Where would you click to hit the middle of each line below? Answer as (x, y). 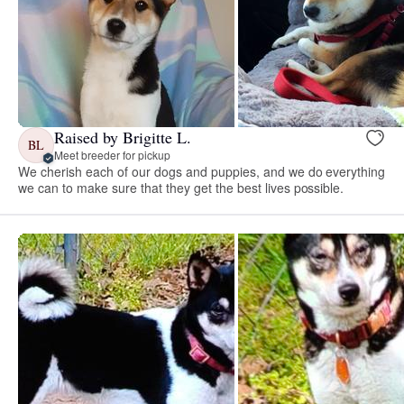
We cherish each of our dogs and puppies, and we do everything (202, 171)
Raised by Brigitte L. (123, 138)
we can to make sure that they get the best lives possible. (181, 187)
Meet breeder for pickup (112, 155)
